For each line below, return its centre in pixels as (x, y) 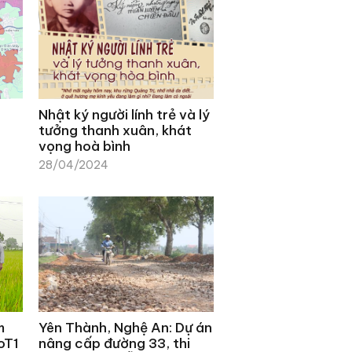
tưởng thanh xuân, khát (115, 130)
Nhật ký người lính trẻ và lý (124, 114)
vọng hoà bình (84, 146)
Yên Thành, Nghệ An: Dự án (125, 327)
